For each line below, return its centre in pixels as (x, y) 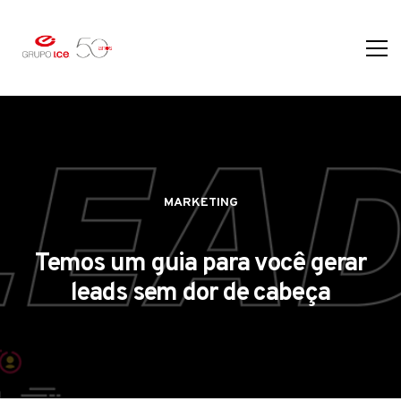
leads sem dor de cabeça (200, 294)
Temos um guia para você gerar (200, 264)
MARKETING (200, 203)
